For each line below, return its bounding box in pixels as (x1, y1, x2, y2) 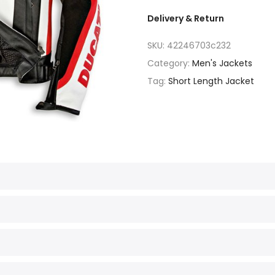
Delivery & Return (147, 12, 224, 25)
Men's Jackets (192, 57, 252, 69)
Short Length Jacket (168, 75, 254, 87)
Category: (147, 57, 192, 69)
